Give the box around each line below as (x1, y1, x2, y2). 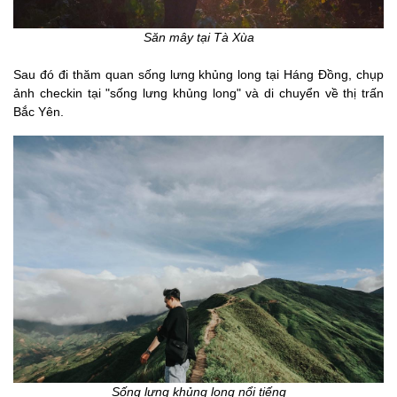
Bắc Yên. (13, 105, 64, 120)
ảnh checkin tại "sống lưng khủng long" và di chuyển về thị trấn (13, 86, 384, 101)
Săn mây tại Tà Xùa (143, 30, 254, 45)
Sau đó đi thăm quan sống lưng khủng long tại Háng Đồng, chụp (13, 67, 384, 82)
